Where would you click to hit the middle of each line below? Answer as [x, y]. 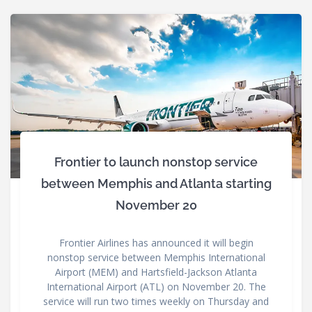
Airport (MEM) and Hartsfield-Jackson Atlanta [156, 272]
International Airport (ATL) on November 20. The [156, 287]
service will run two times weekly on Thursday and [156, 301]
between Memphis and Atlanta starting [156, 184]
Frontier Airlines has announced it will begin [156, 243]
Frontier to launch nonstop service [156, 162]
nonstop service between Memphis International [156, 257]
